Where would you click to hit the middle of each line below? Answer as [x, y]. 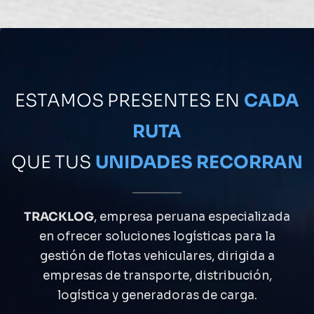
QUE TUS [53, 162]
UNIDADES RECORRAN [199, 162]
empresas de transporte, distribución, [157, 275]
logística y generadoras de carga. [157, 295]
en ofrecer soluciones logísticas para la [157, 236]
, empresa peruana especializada [192, 217]
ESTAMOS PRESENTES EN [130, 100]
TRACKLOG [59, 217]
